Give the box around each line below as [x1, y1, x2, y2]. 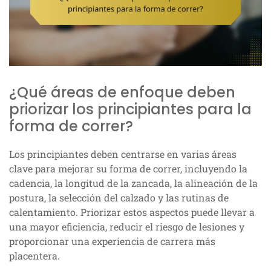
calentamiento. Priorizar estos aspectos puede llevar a [9, 206, 255, 219]
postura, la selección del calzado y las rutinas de [9, 191, 229, 204]
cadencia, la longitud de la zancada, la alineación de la [9, 177, 258, 190]
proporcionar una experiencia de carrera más [9, 235, 215, 248]
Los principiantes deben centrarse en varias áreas [9, 148, 237, 161]
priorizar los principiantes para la [9, 99, 252, 120]
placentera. [9, 249, 60, 263]
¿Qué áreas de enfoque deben [9, 82, 235, 103]
